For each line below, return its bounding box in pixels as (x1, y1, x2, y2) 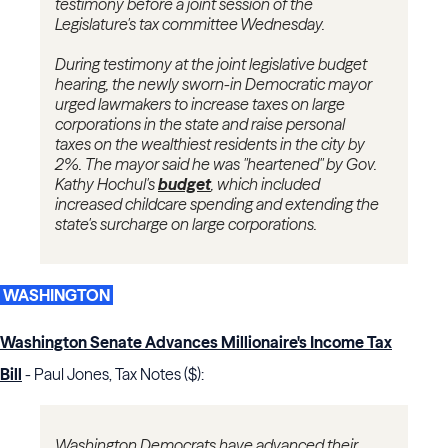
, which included (211, 174, 320, 195)
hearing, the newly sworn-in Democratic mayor (55, 74, 372, 95)
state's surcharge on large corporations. (55, 214, 317, 235)
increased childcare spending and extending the (55, 194, 379, 215)
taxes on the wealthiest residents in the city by (55, 134, 365, 155)
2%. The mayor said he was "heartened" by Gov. (55, 154, 377, 175)
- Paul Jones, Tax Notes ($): (25, 364, 204, 385)
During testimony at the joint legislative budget (55, 54, 367, 75)
